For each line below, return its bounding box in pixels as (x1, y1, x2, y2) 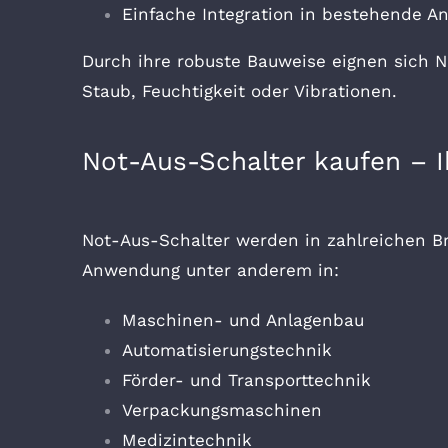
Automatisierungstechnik (122, 340, 332, 361)
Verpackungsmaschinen (122, 400, 322, 421)
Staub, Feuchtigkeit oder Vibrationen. (82, 80, 397, 101)
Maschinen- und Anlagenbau (122, 310, 364, 331)
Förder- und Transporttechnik (122, 370, 371, 391)
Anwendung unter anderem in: (82, 260, 339, 281)
